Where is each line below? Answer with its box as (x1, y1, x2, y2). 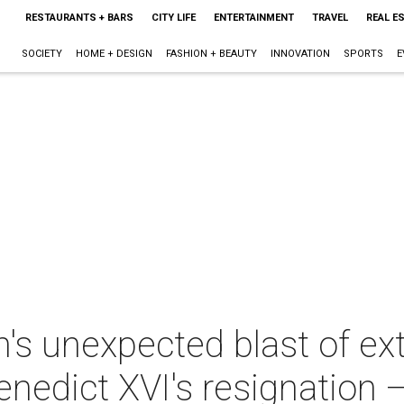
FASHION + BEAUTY (165, 48, 257, 60)
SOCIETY (21, 48, 62, 60)
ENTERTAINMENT (213, 12, 294, 23)
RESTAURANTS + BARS (24, 12, 133, 23)
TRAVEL (311, 12, 348, 23)
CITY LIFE (151, 12, 196, 23)
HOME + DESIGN (75, 48, 152, 60)
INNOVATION (270, 48, 330, 60)
